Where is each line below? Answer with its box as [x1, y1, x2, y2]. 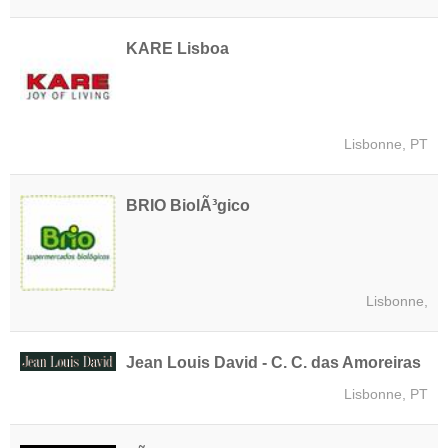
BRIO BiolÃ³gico [126, 197, 250, 215]
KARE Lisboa [126, 40, 229, 58]
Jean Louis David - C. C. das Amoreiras [126, 354, 421, 372]
